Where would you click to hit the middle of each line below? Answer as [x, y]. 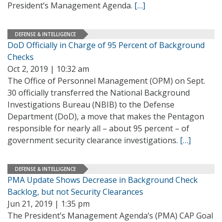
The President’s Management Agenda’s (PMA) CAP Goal [110, 216]
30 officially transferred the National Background [99, 93]
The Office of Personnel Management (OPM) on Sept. [106, 81]
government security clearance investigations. [94, 140]
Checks [21, 57]
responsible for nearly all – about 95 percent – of [98, 128]
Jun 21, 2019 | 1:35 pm [49, 204]
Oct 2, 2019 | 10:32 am [48, 69]
